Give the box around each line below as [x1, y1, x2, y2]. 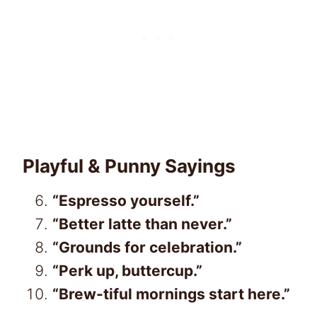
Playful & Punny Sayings [23, 154, 236, 177]
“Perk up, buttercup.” [52, 261, 202, 279]
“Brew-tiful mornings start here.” [52, 284, 290, 303]
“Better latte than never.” [52, 214, 232, 233]
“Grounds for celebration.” [52, 238, 242, 256]
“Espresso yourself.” [52, 191, 200, 209]
